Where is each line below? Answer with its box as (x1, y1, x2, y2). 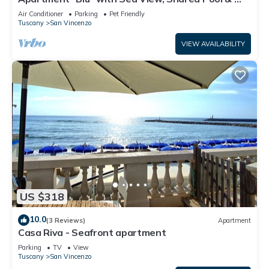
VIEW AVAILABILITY (181, 39, 245, 48)
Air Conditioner (18, 9, 63, 18)
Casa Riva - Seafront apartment (18, 226, 166, 239)
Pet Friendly (109, 9, 145, 18)
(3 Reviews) (46, 216, 85, 225)
